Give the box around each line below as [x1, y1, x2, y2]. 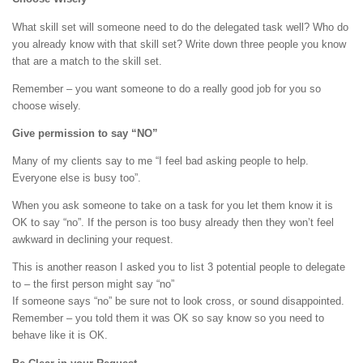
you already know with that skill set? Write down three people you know [12, 37, 346, 50]
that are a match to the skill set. [12, 54, 162, 67]
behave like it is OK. [12, 329, 108, 342]
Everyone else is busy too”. [12, 172, 141, 185]
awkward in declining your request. [12, 233, 173, 246]
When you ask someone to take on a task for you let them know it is [12, 199, 333, 212]
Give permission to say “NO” [12, 126, 158, 139]
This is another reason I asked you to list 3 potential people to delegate [12, 261, 345, 274]
